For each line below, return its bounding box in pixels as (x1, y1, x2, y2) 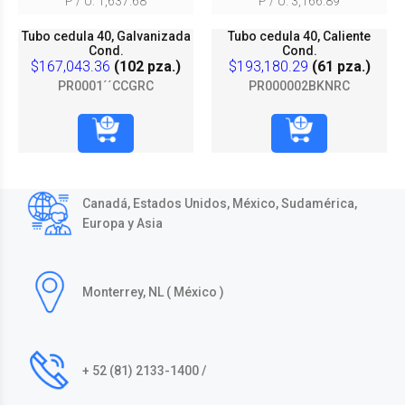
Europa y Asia (82, 215, 163, 231)
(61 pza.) (307, 57, 371, 75)
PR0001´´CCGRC (58, 78, 154, 93)
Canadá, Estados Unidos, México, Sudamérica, (82, 195, 357, 211)
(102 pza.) (110, 57, 181, 75)
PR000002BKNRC (249, 78, 350, 93)
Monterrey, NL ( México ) (82, 284, 224, 299)
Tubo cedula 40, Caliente (228, 28, 371, 43)
